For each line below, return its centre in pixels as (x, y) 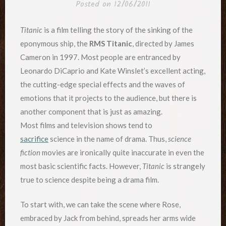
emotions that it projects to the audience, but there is (108, 98)
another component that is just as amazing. (91, 111)
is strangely (186, 166)
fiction (30, 152)
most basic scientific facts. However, (81, 166)
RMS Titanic (111, 43)
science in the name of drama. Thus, (108, 138)
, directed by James (163, 43)
